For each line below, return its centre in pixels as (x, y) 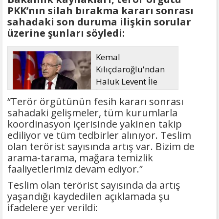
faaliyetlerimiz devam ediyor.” (75, 169)
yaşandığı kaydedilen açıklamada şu (88, 197)
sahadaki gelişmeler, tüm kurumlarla (92, 113)
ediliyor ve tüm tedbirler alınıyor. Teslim (99, 135)
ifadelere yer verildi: (53, 208)
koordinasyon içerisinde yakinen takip (95, 124)
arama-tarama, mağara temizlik (80, 158)
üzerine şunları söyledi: (66, 33)
